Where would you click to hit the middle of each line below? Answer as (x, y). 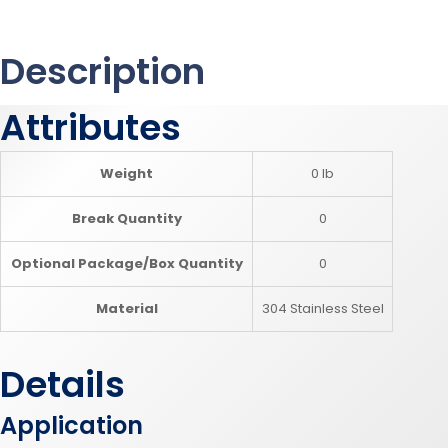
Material (126, 308)
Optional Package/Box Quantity (126, 263)
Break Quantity (126, 218)
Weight (126, 173)
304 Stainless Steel (322, 308)
